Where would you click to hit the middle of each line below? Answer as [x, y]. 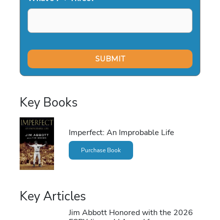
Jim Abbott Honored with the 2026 [131, 212]
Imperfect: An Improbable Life [121, 132]
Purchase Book [101, 151]
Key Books [49, 103]
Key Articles [53, 196]
